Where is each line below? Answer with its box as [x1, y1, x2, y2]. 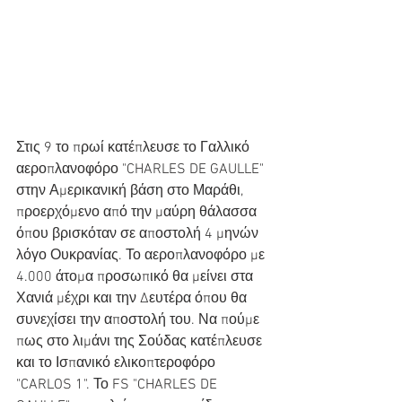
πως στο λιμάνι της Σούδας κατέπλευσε [16, 333, 266, 351]
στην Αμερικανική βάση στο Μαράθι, [16, 182, 247, 200]
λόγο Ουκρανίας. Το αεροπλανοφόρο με [16, 247, 268, 265]
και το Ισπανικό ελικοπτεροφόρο [16, 354, 219, 372]
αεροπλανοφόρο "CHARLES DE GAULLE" [16, 161, 267, 179]
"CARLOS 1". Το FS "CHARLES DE [16, 376, 221, 394]
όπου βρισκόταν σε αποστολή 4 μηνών [16, 225, 262, 243]
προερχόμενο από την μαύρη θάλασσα [16, 204, 260, 222]
